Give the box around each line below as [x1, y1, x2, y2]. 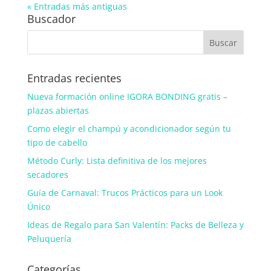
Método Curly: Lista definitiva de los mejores [27, 155, 207, 167]
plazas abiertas [27, 105, 89, 117]
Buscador [27, 11, 76, 27]
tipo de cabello [27, 137, 87, 149]
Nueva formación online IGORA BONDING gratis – [27, 91, 227, 103]
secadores [27, 169, 68, 181]
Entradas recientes [27, 71, 122, 86]
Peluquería [27, 233, 71, 245]
